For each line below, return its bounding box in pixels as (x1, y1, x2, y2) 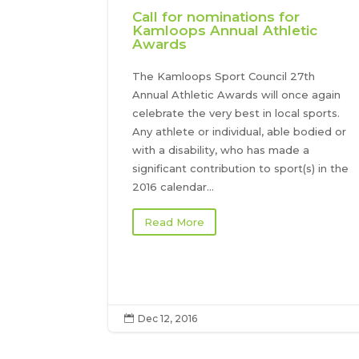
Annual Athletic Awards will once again (132, 88, 341, 102)
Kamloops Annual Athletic (132, 22, 318, 39)
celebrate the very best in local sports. (132, 107, 341, 120)
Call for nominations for (132, 9, 301, 26)
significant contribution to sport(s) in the (132, 162, 349, 175)
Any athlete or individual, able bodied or (132, 125, 347, 139)
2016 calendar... (132, 180, 215, 194)
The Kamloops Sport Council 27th (132, 70, 316, 83)
